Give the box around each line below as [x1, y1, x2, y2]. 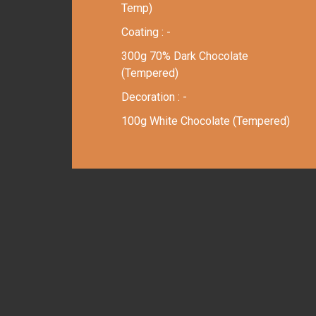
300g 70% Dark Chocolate [121, 49, 248, 63]
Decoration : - [121, 90, 187, 104]
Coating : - [121, 25, 171, 39]
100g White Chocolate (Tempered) [121, 114, 290, 128]
